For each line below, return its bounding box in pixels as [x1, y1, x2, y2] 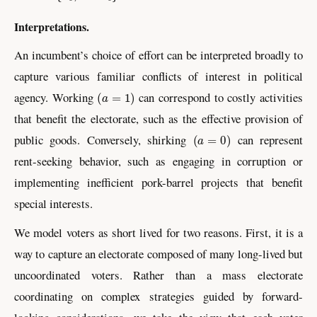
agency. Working [14, 88, 98, 105]
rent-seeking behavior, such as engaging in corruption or [14, 152, 303, 169]
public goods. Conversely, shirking [14, 131, 193, 148]
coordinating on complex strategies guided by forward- [14, 287, 303, 304]
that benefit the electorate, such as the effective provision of [14, 110, 303, 127]
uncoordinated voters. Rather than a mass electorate [14, 266, 303, 283]
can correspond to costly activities [134, 88, 304, 105]
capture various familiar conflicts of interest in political [14, 67, 303, 84]
